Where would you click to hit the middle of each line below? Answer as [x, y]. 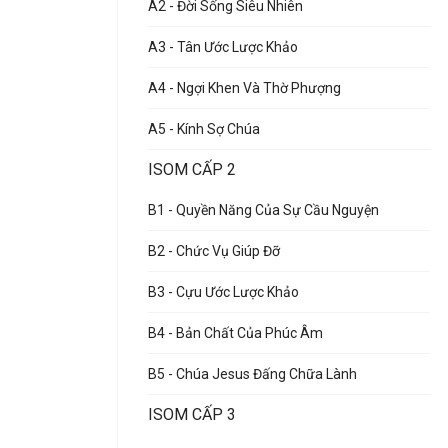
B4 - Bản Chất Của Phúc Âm [235, 333]
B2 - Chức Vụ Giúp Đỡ [214, 251]
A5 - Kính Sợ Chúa [204, 129]
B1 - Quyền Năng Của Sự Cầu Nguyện [263, 210]
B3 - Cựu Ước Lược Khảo [223, 292]
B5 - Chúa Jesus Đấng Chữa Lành [252, 374]
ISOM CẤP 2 [192, 169]
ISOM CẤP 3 [192, 414]
